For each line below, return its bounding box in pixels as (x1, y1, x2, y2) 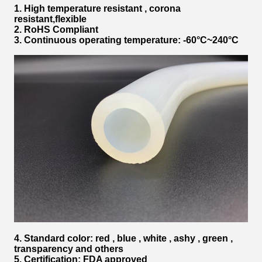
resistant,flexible (14, 14, 87, 25)
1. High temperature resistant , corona (14, 4, 181, 14)
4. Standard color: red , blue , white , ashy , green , (14, 233, 233, 243)
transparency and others (14, 243, 123, 254)
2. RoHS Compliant (14, 25, 98, 35)
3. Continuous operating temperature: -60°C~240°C (14, 35, 239, 46)
